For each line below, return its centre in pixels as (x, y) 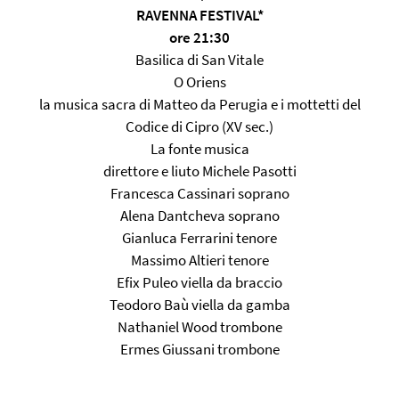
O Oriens (199, 82)
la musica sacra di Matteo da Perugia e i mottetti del (199, 104)
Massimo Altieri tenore (199, 260)
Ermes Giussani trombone (199, 349)
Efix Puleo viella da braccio (199, 282)
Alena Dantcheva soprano (199, 216)
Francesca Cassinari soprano (199, 193)
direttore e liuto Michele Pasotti (199, 171)
